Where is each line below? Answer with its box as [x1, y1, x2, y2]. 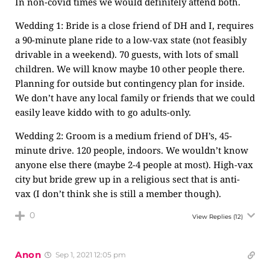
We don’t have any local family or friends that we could [15, 92, 255, 104]
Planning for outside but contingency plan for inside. [15, 77, 245, 89]
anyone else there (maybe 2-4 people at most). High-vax [15, 159, 253, 171]
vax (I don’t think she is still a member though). [15, 187, 221, 199]
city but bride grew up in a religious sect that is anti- [15, 173, 240, 185]
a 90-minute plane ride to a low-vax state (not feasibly [15, 34, 246, 46]
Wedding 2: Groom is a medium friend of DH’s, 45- [15, 130, 232, 142]
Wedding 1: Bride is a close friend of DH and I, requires [15, 19, 254, 31]
